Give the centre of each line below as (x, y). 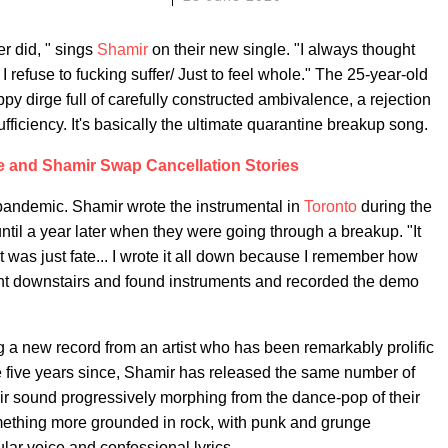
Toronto (330, 206)
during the (394, 206)
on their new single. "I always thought (281, 49)
